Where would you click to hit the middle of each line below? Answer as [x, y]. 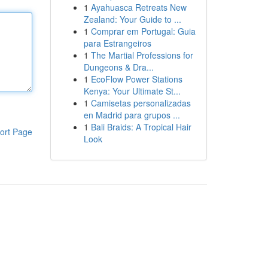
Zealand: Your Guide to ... [132, 19]
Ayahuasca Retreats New [138, 7]
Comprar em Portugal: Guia [143, 31]
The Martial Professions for [142, 55]
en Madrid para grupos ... [132, 115]
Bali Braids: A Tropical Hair [141, 127]
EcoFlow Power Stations [136, 79]
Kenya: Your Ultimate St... [132, 91]
